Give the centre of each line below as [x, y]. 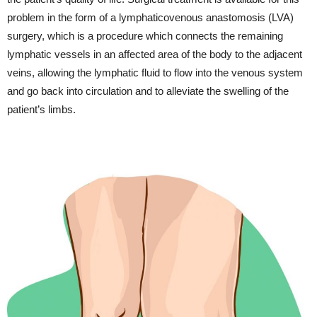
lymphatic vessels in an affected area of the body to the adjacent [155, 54]
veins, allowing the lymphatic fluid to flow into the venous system [155, 72]
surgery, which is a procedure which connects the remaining [145, 35]
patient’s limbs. [41, 109]
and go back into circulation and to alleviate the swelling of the [148, 91]
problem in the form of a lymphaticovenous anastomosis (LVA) [150, 17]
